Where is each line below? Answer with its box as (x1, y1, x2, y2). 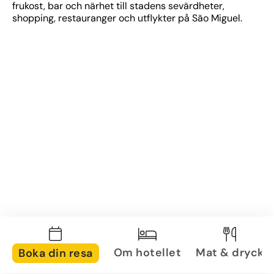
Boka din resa (18, 246, 93, 261)
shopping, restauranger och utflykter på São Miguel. (12, 12, 242, 24)
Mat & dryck (196, 245, 264, 260)
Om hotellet (113, 245, 181, 260)
